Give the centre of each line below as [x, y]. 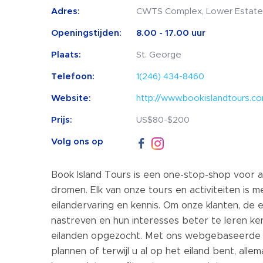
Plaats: [66, 55]
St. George [159, 55]
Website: [71, 98]
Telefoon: [73, 77]
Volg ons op [77, 142]
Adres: [65, 11]
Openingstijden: [86, 33]
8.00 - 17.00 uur [171, 33]
